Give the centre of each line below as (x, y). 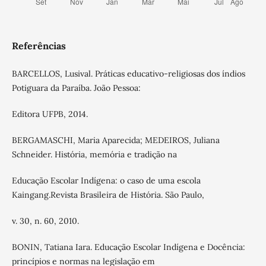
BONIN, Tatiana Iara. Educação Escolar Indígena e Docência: (128, 247)
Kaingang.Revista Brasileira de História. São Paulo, (108, 194)
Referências (39, 45)
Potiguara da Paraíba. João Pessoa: (76, 88)
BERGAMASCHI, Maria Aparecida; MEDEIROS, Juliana (115, 140)
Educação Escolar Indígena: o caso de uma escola (106, 180)
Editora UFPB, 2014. (50, 114)
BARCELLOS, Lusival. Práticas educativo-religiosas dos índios (128, 73)
